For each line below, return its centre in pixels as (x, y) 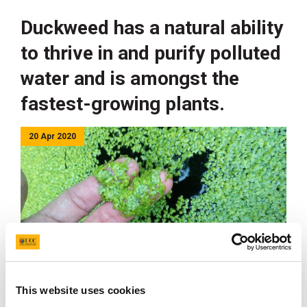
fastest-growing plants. (123, 104)
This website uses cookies (81, 290)
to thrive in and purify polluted (151, 53)
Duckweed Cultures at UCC (95, 296)
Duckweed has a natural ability (152, 28)
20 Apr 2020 (52, 136)
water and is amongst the (130, 78)
